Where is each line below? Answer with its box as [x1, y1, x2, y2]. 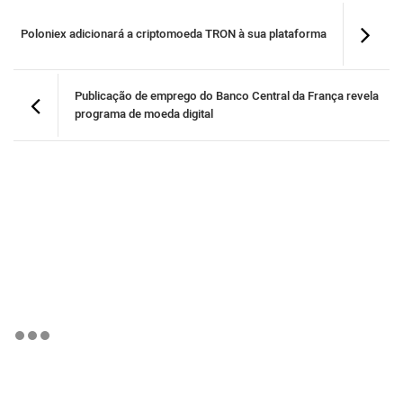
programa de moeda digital [75, 105, 213, 123]
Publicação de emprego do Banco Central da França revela [75, 87, 379, 105]
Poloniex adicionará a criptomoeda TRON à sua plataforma [21, 25, 327, 43]
